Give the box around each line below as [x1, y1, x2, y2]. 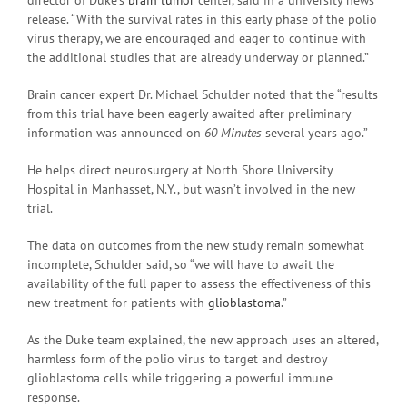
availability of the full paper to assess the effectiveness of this [27, 274, 371, 292]
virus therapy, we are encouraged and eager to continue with [27, 29, 366, 46]
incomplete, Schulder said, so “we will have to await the [27, 255, 334, 273]
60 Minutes [204, 124, 262, 141]
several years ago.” [262, 124, 368, 141]
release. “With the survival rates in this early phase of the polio [27, 10, 377, 27]
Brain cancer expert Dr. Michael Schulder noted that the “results [27, 85, 378, 103]
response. [27, 388, 80, 405]
